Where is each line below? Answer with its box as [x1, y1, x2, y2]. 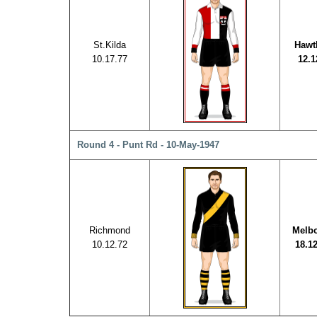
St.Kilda [93, 40, 126, 50]
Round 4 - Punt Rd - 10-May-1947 [77, 139, 219, 150]
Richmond [89, 225, 130, 236]
